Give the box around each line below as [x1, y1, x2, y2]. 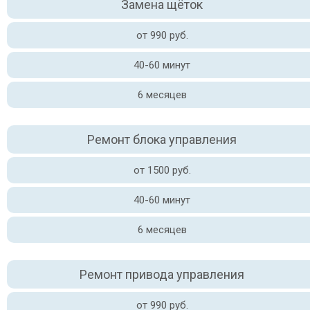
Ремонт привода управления [80, 267, 244, 282]
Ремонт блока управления [87, 132, 237, 147]
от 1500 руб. [133, 164, 191, 176]
